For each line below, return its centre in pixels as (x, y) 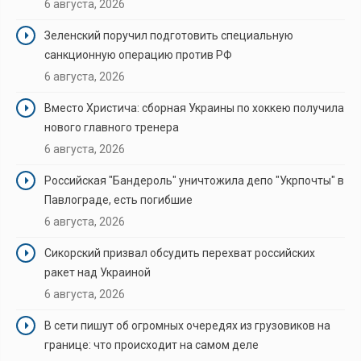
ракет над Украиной (98, 272)
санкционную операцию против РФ (138, 54)
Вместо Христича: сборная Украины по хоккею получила (194, 108)
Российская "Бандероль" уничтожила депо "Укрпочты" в (194, 180)
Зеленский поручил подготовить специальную (169, 35)
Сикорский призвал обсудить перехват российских (180, 253)
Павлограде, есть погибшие (118, 199)
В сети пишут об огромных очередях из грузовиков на (187, 325)
